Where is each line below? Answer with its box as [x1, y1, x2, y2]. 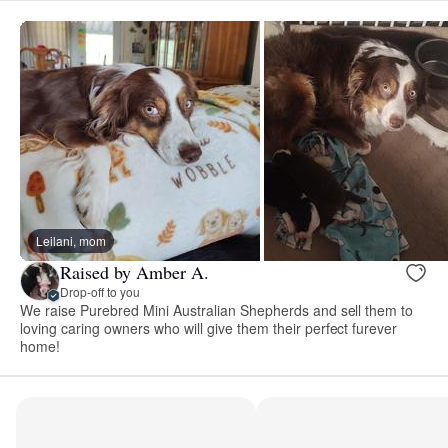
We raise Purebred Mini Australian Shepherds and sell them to [20, 299, 414, 320]
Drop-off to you [60, 283, 140, 301]
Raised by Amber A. [60, 260, 209, 285]
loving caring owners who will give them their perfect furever [20, 317, 398, 338]
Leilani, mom [36, 231, 106, 249]
